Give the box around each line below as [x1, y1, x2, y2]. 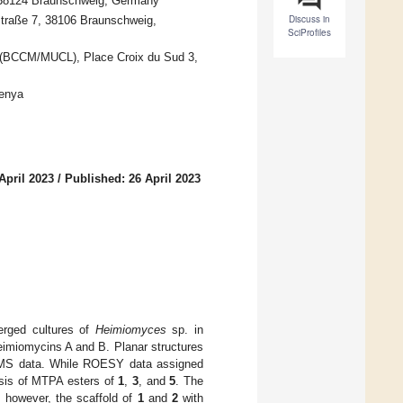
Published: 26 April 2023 [65, 172, 201, 186]
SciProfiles [288, 26, 331, 40]
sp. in [166, 322, 204, 336]
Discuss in [289, 13, 330, 26]
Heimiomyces [94, 322, 166, 336]
